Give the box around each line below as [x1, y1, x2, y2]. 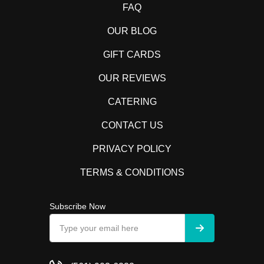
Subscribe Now [49, 202, 105, 211]
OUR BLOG [107, 26, 157, 36]
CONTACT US [101, 120, 163, 130]
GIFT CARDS [103, 49, 161, 60]
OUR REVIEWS [98, 73, 166, 83]
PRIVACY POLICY [93, 144, 171, 154]
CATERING [107, 97, 157, 107]
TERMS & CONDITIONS [80, 167, 184, 177]
